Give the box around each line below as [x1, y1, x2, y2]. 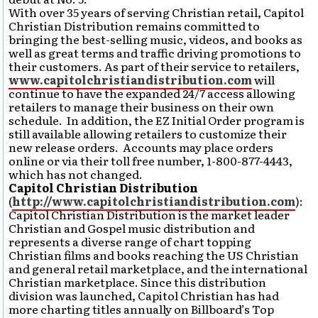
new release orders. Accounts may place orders [9, 138, 274, 155]
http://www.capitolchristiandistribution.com [12, 192, 296, 209]
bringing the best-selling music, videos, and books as [9, 31, 303, 48]
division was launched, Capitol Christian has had [9, 287, 280, 304]
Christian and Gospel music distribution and [9, 219, 256, 236]
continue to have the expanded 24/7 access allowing [9, 84, 296, 102]
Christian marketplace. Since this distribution [9, 273, 267, 290]
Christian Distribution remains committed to [9, 17, 261, 34]
